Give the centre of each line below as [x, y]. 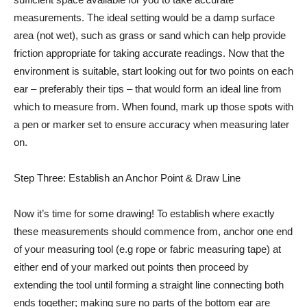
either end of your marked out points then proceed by [131, 267]
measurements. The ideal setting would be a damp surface [144, 17]
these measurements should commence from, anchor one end [153, 231]
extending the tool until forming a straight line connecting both [149, 285]
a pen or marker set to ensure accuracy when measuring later [151, 124]
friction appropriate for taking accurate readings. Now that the [149, 53]
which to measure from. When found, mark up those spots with [153, 107]
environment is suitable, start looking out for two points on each [153, 71]
